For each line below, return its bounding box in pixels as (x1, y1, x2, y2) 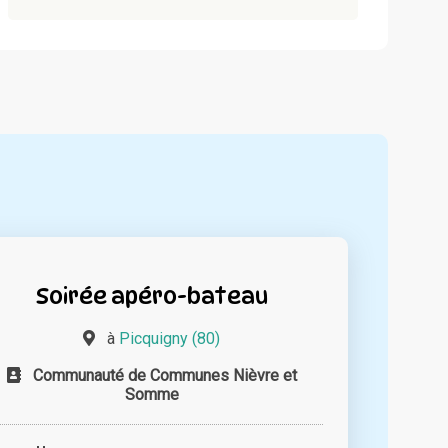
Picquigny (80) (119, 328, 221, 348)
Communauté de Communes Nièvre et (32, 365, 297, 385)
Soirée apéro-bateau (35, 281, 268, 309)
